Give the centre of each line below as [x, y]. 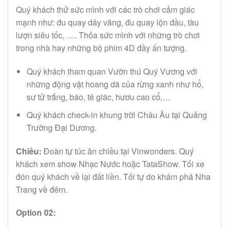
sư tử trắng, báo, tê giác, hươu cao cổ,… [98, 97]
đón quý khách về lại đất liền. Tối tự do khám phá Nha [113, 176]
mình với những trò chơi [157, 35]
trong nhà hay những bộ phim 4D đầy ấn [89, 48]
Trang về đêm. [42, 189]
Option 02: [36, 213]
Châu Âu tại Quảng [172, 114]
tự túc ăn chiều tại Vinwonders [120, 151]
